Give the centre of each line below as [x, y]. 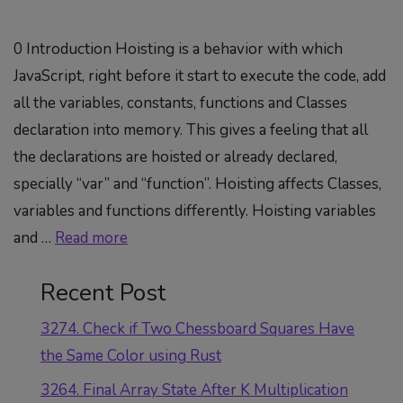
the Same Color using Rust [131, 355]
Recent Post [103, 292]
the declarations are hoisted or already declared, [175, 157]
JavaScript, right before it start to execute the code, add [200, 76]
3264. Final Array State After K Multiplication [194, 390]
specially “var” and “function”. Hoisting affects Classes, [197, 184]
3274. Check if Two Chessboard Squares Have [197, 328]
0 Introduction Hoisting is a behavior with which [178, 49]
